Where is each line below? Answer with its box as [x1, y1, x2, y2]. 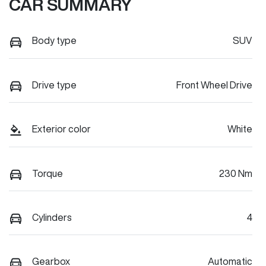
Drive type [32, 80, 77, 90]
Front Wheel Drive [176, 80, 252, 90]
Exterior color [32, 124, 91, 134]
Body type [32, 36, 77, 46]
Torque [32, 168, 63, 178]
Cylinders [32, 212, 72, 222]
